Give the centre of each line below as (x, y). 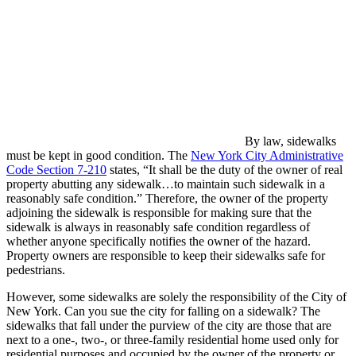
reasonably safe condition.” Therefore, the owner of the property (167, 199)
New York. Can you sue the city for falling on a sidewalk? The (163, 311)
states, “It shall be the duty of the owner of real (224, 170)
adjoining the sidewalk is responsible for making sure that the (159, 213)
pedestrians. (37, 270)
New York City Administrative (267, 156)
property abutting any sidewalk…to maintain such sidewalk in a (166, 184)
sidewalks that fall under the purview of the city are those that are (169, 326)
